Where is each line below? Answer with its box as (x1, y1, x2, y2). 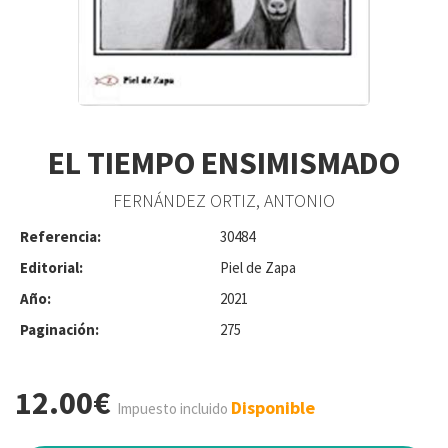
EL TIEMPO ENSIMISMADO (48, 142, 400, 183)
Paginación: (20, 319, 99, 339)
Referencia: (20, 226, 101, 246)
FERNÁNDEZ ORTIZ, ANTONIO (113, 189, 335, 212)
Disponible (231, 395, 315, 419)
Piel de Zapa (220, 257, 296, 277)
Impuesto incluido (117, 398, 228, 418)
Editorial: (20, 257, 83, 277)
